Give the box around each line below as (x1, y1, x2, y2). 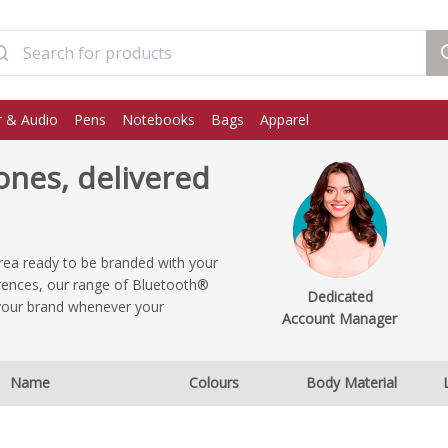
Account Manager (282, 309, 398, 328)
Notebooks (122, 110, 195, 129)
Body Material (306, 373, 397, 392)
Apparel (260, 110, 309, 129)
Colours (188, 373, 239, 392)
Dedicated (306, 287, 373, 306)
